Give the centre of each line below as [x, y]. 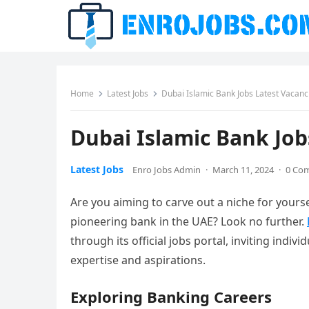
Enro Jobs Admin [167, 170]
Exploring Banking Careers [171, 297]
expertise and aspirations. [138, 260]
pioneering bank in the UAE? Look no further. [189, 221]
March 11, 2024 [243, 170]
